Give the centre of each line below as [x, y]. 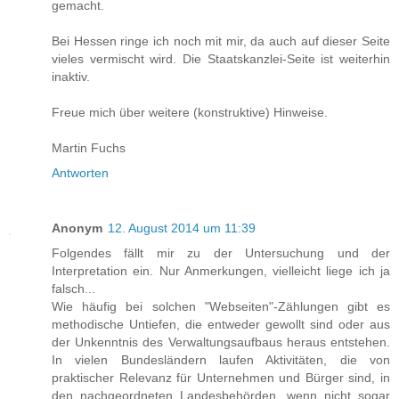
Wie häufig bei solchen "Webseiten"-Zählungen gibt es [221, 306]
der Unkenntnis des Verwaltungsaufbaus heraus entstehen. [221, 342]
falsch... [73, 288]
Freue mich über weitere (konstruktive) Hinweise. [190, 112]
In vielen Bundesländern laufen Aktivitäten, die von [221, 359]
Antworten [80, 172]
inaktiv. [71, 76]
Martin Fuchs [89, 147]
